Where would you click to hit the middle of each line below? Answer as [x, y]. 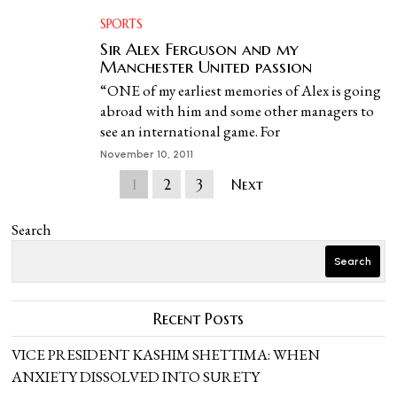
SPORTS [121, 24]
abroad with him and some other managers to [237, 111]
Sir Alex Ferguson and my [200, 49]
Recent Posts [198, 319]
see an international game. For [191, 131]
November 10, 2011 [147, 154]
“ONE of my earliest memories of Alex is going [241, 90]
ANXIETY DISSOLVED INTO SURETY [136, 377]
